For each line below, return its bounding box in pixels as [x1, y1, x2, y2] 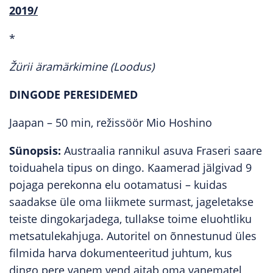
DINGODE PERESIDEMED [9, 87, 138, 102]
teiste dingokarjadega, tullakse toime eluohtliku [9, 211, 252, 226]
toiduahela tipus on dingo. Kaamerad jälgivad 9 [9, 160, 252, 175]
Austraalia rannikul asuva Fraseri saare [61, 143, 262, 158]
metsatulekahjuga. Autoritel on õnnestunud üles [9, 229, 257, 243]
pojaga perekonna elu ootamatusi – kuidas [9, 177, 227, 192]
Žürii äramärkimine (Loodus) [9, 59, 154, 74]
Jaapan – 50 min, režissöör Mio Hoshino [9, 115, 212, 130]
